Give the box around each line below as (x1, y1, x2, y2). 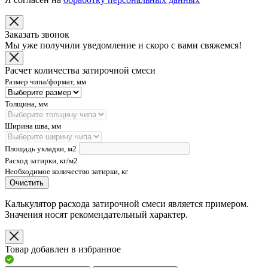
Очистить (10, 178, 44, 187)
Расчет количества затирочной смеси (5, 65, 156, 75)
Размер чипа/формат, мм (5, 77, 86, 86)
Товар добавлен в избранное (5, 243, 121, 254)
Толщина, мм (5, 99, 48, 108)
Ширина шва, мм (5, 121, 61, 130)
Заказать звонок (5, 29, 69, 39)
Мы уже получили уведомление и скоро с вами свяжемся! (5, 39, 242, 50)
